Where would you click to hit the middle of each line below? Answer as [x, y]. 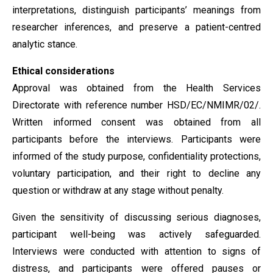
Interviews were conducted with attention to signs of [136, 251]
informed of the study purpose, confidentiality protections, [136, 156]
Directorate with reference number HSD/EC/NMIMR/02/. [136, 105]
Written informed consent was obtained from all [136, 122]
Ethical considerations [63, 71]
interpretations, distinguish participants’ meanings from [136, 10]
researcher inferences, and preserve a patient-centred [136, 27]
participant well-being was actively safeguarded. [136, 234]
